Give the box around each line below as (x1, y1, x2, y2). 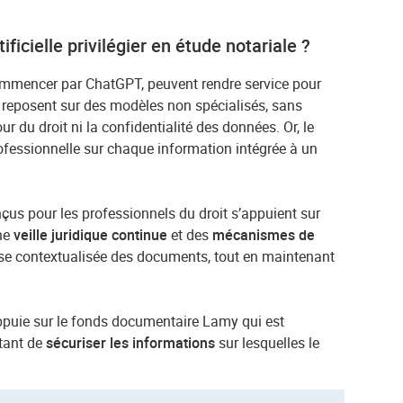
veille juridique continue (13, 225, 168, 246)
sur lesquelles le (215, 333, 320, 354)
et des (167, 225, 213, 246)
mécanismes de (212, 225, 316, 246)
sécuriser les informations (46, 333, 216, 354)
